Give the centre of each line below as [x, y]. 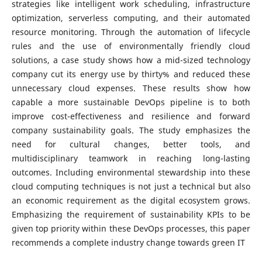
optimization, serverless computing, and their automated [131, 18]
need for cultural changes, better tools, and [131, 144]
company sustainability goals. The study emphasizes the [131, 130]
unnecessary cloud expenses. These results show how [131, 88]
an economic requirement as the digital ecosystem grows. [131, 201]
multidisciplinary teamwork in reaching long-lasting [131, 158]
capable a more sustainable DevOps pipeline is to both [131, 102]
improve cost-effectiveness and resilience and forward [131, 116]
